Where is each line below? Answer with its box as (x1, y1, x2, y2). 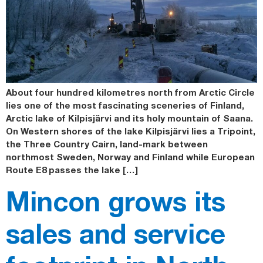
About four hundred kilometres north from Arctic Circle (6, 87, 255, 98)
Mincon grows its (6, 184, 225, 217)
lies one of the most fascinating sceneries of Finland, (6, 100, 244, 111)
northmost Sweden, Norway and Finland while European (6, 151, 255, 163)
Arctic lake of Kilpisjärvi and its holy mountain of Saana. (6, 113, 253, 124)
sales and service (6, 217, 225, 249)
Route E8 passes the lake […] (6, 164, 138, 176)
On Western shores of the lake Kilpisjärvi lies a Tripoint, (6, 126, 255, 137)
